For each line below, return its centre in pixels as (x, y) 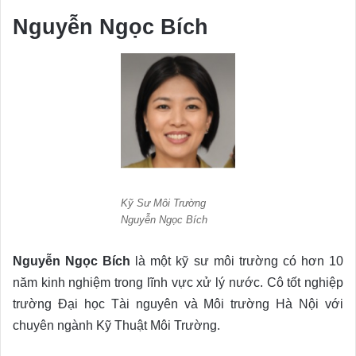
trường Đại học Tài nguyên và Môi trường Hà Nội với (178, 304)
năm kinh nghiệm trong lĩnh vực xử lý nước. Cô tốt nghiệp (178, 282)
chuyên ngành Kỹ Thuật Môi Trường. (116, 325)
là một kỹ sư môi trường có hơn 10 (237, 261)
